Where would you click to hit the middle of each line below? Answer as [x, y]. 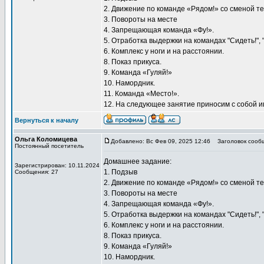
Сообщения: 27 [37, 172]
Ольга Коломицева [46, 139]
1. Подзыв [121, 172]
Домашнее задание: [138, 161]
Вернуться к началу [47, 120]
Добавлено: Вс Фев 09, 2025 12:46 [161, 141]
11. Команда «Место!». [141, 94]
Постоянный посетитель [49, 146]
